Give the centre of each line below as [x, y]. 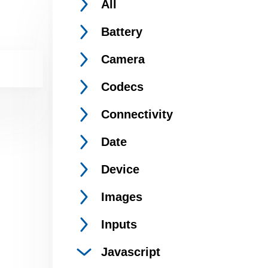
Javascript [131, 252]
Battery [122, 32]
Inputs [119, 224]
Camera [123, 59]
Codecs [122, 87]
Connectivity [137, 114]
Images [122, 197]
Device [120, 169]
